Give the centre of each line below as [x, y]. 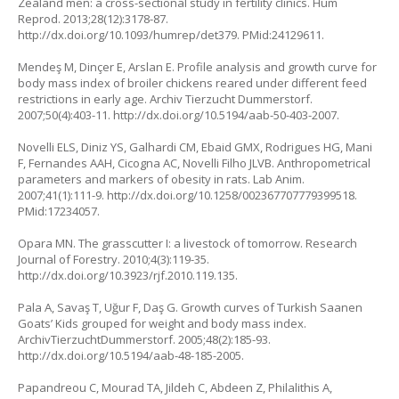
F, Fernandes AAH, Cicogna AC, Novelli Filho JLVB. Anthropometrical [194, 163]
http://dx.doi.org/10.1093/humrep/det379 [127, 34]
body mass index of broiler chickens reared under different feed [192, 82]
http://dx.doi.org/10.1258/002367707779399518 [231, 195]
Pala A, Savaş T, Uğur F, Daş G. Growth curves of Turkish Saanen [190, 307]
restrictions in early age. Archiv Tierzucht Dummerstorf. [165, 98]
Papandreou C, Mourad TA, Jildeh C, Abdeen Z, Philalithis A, [175, 387]
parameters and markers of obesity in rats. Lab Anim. [161, 179]
